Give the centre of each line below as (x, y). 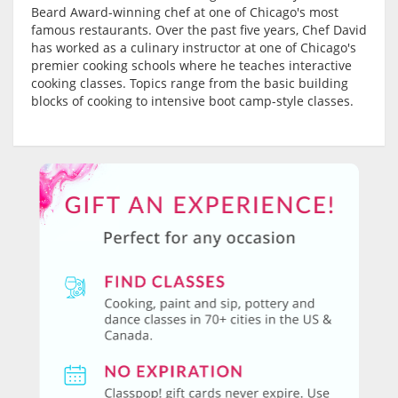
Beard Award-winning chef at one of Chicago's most (185, 12)
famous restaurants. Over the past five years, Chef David (199, 30)
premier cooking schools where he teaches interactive (191, 66)
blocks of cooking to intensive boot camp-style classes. (194, 101)
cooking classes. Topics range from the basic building (190, 84)
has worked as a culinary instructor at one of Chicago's (194, 48)
